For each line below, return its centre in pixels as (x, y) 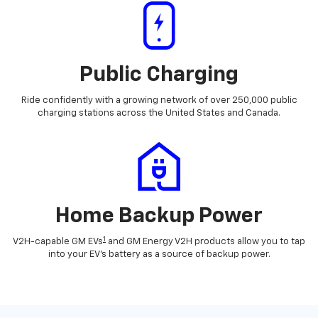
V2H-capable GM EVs (58, 242)
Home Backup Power (159, 217)
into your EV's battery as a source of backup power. (159, 255)
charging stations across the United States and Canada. (159, 114)
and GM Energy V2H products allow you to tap (205, 242)
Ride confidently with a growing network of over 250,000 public (159, 101)
